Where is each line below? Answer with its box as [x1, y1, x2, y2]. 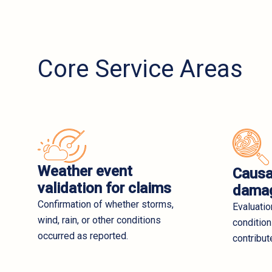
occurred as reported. [38, 229, 128, 242]
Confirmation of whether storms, [38, 198, 174, 210]
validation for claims [38, 179, 171, 197]
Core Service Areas [38, 54, 243, 83]
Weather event [38, 162, 132, 180]
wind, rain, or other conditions [38, 214, 161, 226]
